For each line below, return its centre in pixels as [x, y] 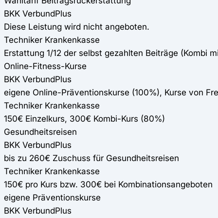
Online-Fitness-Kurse [45, 66]
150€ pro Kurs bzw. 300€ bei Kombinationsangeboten [108, 184]
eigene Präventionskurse [52, 197]
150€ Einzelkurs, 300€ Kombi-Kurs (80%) [84, 118]
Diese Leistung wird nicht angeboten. [77, 26]
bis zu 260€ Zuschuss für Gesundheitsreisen [91, 158]
